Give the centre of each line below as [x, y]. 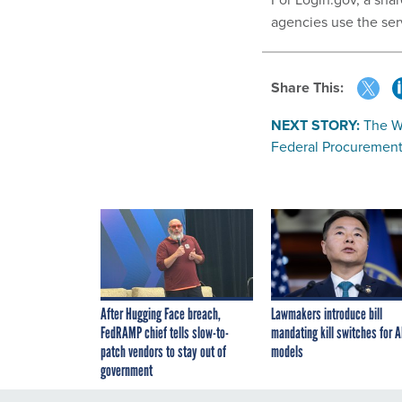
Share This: [312, 87]
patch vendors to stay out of [163, 351]
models [287, 351]
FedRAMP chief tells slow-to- [165, 332]
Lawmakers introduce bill [327, 314]
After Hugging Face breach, [161, 314]
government [127, 370]
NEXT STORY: [315, 125]
